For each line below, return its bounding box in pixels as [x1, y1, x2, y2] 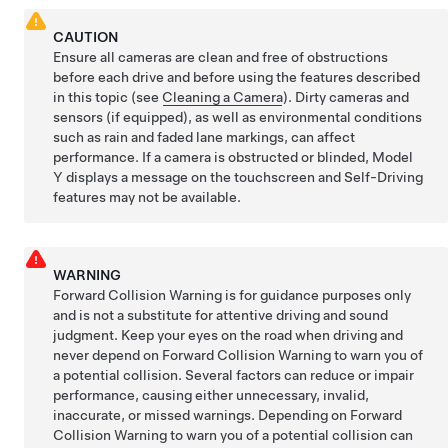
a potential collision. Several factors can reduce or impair [53, 367, 415, 383]
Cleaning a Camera [162, 89, 284, 105]
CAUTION [53, 29, 119, 45]
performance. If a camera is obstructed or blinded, [53, 149, 373, 165]
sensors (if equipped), [53, 109, 193, 125]
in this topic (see [53, 89, 163, 105]
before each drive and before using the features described [53, 69, 421, 85]
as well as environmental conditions [192, 109, 423, 125]
